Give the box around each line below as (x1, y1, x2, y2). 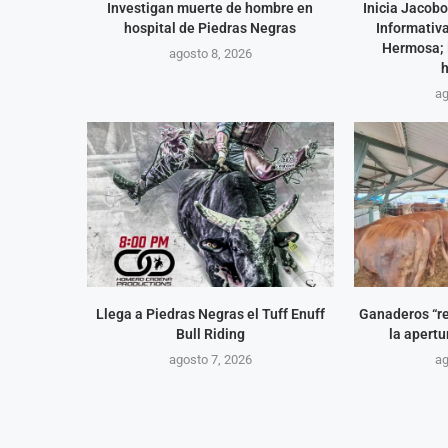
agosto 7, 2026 (168, 351, 252, 367)
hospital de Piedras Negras (124, 20, 297, 37)
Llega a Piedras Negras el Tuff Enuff (95, 305, 325, 322)
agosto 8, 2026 (168, 46, 252, 62)
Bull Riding (175, 325, 245, 342)
